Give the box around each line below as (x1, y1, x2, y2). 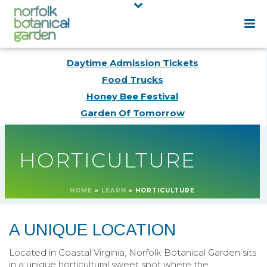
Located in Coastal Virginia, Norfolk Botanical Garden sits (9, 246, 256, 258)
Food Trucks (101, 73, 163, 85)
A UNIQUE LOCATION (9, 220, 176, 239)
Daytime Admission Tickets (66, 57, 198, 69)
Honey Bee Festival (86, 90, 178, 102)
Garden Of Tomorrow (80, 107, 185, 119)
